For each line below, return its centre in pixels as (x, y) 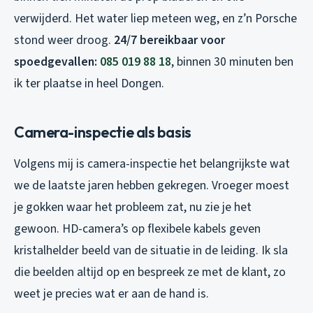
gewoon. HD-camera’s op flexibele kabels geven (137, 228)
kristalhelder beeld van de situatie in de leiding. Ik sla (151, 250)
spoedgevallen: (57, 61)
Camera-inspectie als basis (103, 132)
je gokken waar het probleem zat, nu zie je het (133, 207)
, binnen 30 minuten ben (232, 61)
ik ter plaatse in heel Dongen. (89, 83)
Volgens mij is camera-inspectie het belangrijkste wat (152, 163)
